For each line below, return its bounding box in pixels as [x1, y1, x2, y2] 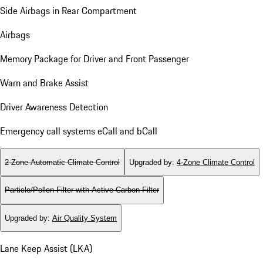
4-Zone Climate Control [177, 157, 255, 167]
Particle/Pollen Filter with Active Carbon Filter [5, 186, 159, 195]
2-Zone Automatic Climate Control [5, 157, 120, 167]
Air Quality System [52, 213, 117, 222]
